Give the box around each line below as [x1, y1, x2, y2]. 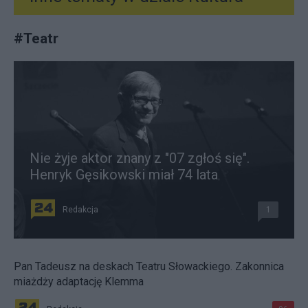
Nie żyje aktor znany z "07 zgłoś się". [30, 150, 250, 167]
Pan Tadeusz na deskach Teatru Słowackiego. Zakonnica [14, 260, 284, 274]
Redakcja [63, 205, 98, 215]
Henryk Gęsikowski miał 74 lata [30, 166, 218, 184]
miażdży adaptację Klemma [14, 275, 144, 289]
